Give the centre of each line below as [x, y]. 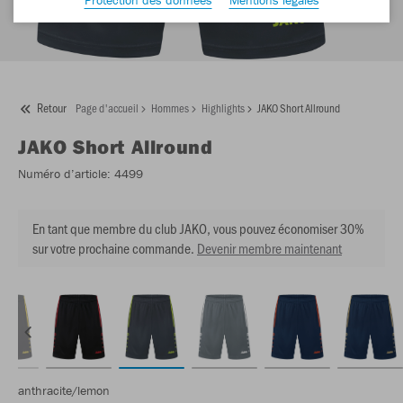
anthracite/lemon [64, 391]
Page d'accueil [107, 108]
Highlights [223, 108]
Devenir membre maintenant [269, 248]
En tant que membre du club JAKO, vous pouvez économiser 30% [198, 228]
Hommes [170, 108]
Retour [52, 108]
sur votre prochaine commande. [113, 248]
